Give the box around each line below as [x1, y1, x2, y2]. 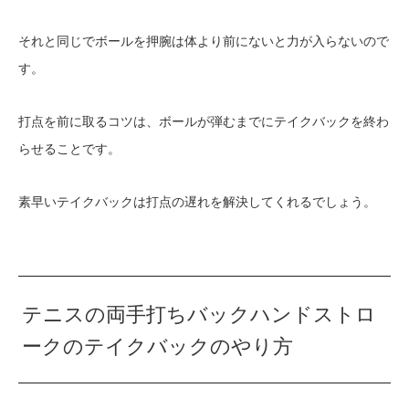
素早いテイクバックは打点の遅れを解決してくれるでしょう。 [18, 194, 376, 209]
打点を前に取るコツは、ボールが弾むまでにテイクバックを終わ [18, 113, 389, 129]
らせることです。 [18, 141, 121, 156]
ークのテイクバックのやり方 [22, 335, 294, 359]
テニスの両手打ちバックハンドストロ [22, 303, 377, 327]
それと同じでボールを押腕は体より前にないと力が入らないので [18, 33, 389, 48]
